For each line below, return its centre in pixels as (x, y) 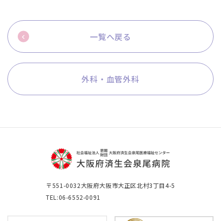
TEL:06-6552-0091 (73, 197)
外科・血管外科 (110, 79)
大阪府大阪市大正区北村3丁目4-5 (128, 185)
